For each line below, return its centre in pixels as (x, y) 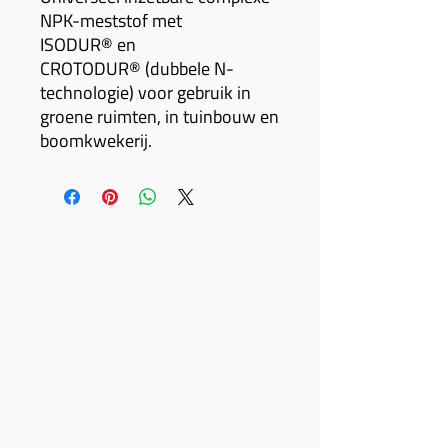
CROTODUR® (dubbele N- (137, 68)
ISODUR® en (88, 44)
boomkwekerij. (96, 140)
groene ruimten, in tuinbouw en (159, 116)
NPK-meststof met (111, 20)
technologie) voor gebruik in (145, 92)
